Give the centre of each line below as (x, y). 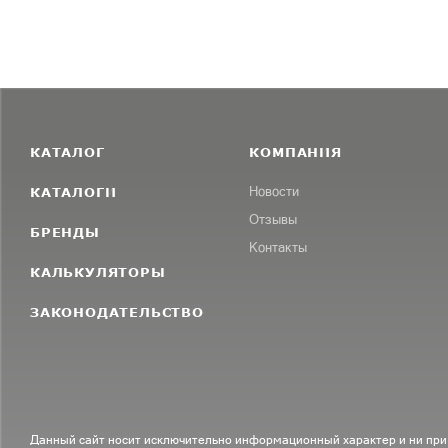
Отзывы (273, 219)
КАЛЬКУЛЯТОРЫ (98, 271)
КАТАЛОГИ (73, 191)
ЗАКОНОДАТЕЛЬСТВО (117, 311)
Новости (274, 191)
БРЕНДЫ (65, 231)
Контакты (278, 247)
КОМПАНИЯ (295, 151)
